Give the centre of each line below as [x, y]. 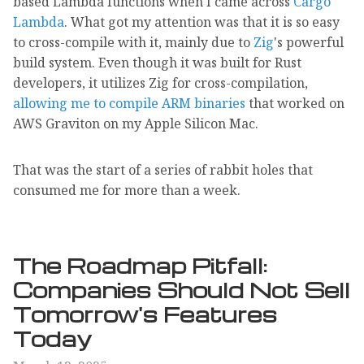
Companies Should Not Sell [182, 289]
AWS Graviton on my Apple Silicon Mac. [136, 123]
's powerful [309, 42]
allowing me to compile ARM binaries [129, 103]
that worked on [295, 103]
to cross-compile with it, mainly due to [133, 42]
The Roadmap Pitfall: [140, 264]
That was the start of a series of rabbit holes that [163, 169]
